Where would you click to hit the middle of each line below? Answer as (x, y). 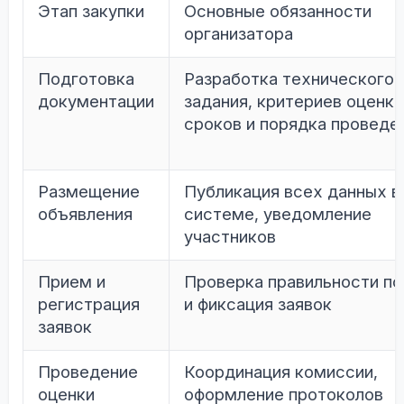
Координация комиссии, (281, 372)
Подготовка (86, 79)
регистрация (89, 305)
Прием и (72, 282)
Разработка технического (289, 79)
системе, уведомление (278, 215)
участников (230, 237)
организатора (239, 34)
